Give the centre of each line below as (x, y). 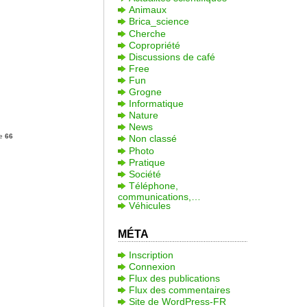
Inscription (151, 255)
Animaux (147, 10)
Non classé (152, 139)
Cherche (147, 33)
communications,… (159, 195)
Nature (143, 115)
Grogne (145, 92)
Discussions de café (172, 57)
